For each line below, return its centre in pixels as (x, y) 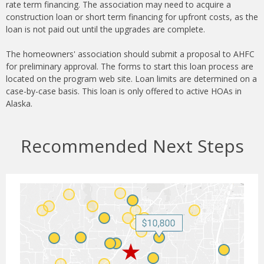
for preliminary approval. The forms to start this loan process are (130, 67)
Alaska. (19, 104)
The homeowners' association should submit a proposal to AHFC (130, 54)
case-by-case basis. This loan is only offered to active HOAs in (124, 91)
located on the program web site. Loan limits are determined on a (131, 79)
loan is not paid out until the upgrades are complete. (105, 29)
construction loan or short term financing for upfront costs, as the (132, 17)
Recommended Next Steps (132, 146)
